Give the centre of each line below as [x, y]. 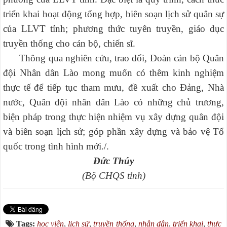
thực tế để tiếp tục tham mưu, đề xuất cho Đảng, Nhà [113, 88]
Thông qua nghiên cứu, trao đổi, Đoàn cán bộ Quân [113, 58]
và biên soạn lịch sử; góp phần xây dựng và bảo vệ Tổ [113, 132]
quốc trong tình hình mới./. [56, 146]
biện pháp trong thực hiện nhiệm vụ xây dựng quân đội [113, 117]
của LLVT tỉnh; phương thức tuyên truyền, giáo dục [113, 29]
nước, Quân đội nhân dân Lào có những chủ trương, [113, 102]
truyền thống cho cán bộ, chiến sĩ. [69, 44]
